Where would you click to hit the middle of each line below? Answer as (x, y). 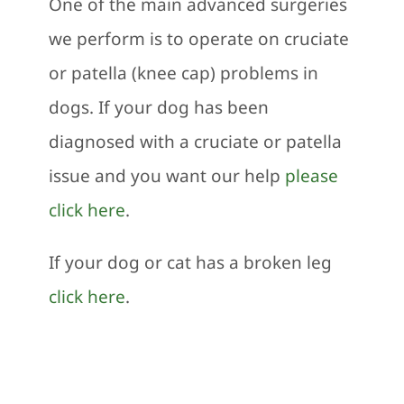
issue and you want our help (166, 176)
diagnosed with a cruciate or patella (195, 142)
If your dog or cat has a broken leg (190, 263)
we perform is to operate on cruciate (198, 39)
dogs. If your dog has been (158, 108)
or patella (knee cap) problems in (183, 73)
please (311, 176)
